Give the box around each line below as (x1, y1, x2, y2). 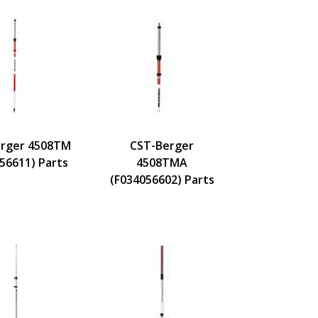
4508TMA (136, 154, 187, 170)
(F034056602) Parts (109, 171, 214, 187)
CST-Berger (130, 137, 194, 153)
